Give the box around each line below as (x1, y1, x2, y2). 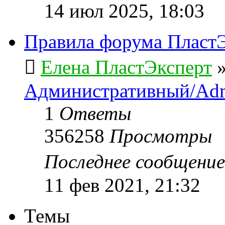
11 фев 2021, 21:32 (44, 174, 200, 196)
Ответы (59, 102, 131, 124)
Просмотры (109, 125, 212, 147)
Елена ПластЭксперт (41, 56, 212, 78)
